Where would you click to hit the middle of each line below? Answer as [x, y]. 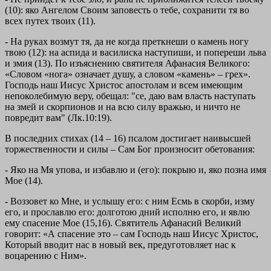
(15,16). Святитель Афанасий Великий [162, 223]
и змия [20, 64]
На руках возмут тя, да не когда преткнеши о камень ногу [129, 42]
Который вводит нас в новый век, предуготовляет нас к [120, 245]
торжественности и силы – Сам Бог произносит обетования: [130, 149]
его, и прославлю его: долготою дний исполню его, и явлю [127, 212]
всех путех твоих [41, 21]
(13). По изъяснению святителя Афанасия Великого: [142, 64]
